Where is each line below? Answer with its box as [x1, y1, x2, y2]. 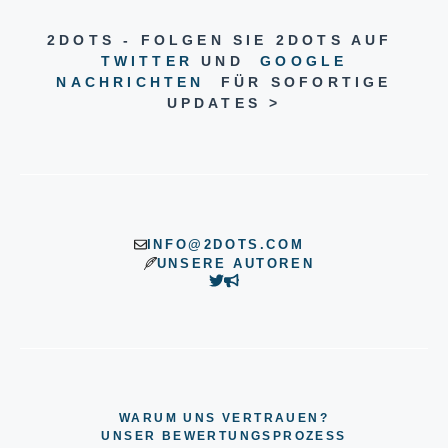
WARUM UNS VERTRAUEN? [119, 411, 329, 426]
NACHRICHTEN [56, 73, 205, 90]
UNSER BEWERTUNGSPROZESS [101, 429, 347, 444]
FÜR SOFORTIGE [204, 73, 392, 90]
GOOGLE [260, 52, 348, 69]
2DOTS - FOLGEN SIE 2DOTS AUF [47, 31, 401, 48]
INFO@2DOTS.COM [146, 236, 305, 252]
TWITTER [100, 52, 193, 69]
